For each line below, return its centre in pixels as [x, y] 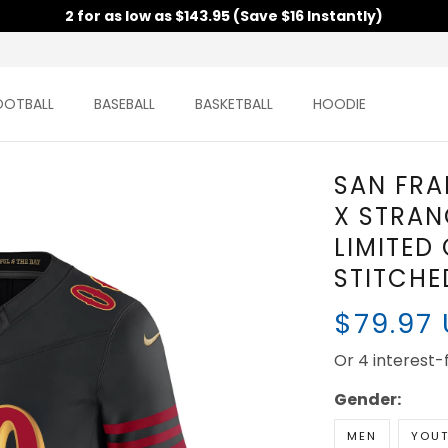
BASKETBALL [233, 104]
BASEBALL [124, 104]
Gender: [367, 400]
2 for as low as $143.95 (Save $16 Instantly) [224, 16]
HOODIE [339, 104]
